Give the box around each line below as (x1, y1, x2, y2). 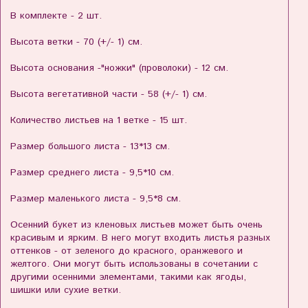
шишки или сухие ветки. (10, 283, 121, 298)
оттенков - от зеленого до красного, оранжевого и (10, 244, 243, 258)
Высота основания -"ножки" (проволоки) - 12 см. (10, 61, 228, 76)
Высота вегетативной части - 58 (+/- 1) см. (10, 87, 207, 102)
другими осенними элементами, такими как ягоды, (10, 270, 246, 285)
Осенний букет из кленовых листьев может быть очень (10, 218, 263, 232)
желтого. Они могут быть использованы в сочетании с (10, 257, 258, 272)
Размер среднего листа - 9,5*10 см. (10, 166, 174, 180)
